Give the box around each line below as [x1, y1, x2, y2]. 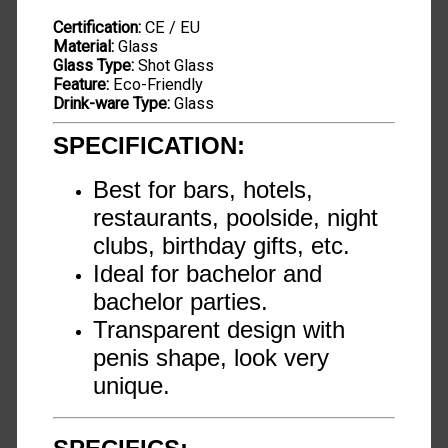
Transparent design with [93, 316, 346, 344]
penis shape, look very [93, 344, 330, 372]
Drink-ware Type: [53, 94, 171, 114]
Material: [53, 37, 115, 57]
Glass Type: [53, 56, 135, 76]
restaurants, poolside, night [93, 204, 379, 232]
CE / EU [141, 18, 201, 38]
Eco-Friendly [109, 75, 204, 95]
